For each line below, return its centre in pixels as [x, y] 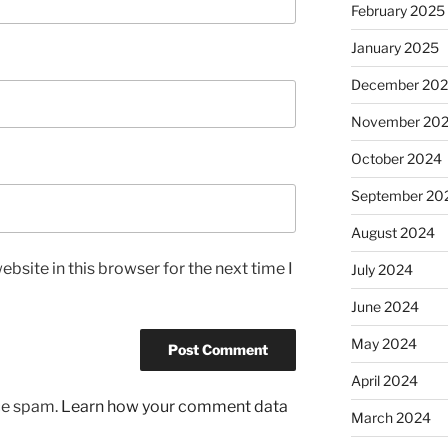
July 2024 [381, 270]
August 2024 [392, 233]
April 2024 [384, 381]
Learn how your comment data [174, 406]
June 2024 [384, 307]
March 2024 [390, 418]
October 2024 [396, 159]
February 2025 [397, 11]
